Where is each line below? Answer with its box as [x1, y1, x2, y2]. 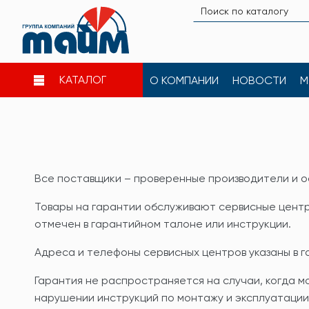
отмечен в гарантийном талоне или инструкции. [34, 217, 291, 230]
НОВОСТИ [232, 73, 287, 87]
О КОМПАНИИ [150, 73, 219, 87]
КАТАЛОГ [59, 73, 106, 87]
